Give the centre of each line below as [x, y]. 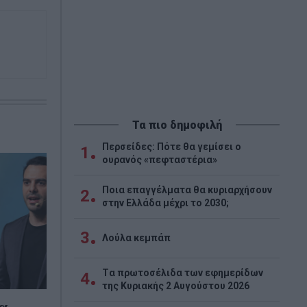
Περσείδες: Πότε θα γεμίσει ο [172, 146]
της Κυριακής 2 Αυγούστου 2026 [176, 285]
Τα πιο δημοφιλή [177, 125]
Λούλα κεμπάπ [137, 237]
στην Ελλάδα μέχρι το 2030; [166, 202]
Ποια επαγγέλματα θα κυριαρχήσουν [187, 189]
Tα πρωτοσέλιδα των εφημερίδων [183, 272]
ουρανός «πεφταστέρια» [160, 159]
